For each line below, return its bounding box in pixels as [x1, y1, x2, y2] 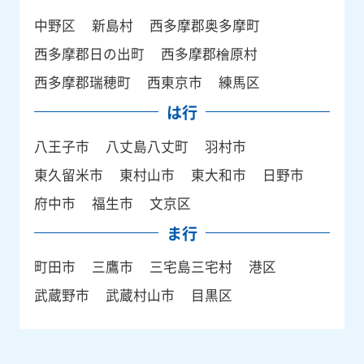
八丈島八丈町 [105, 136, 188, 156]
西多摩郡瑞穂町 [33, 71, 131, 92]
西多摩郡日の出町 [33, 43, 145, 63]
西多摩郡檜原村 [160, 43, 258, 63]
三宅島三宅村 [149, 257, 232, 277]
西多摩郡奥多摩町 [149, 15, 260, 35]
